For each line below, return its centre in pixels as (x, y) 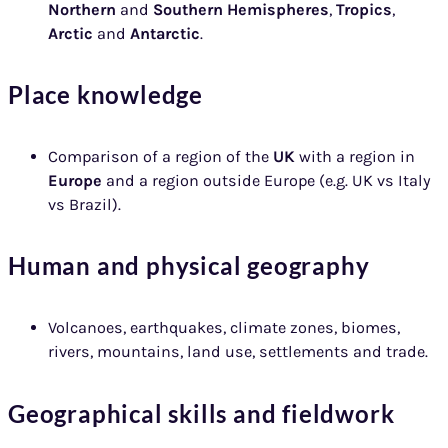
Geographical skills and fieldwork (201, 413)
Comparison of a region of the (160, 156)
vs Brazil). (84, 204)
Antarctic (165, 33)
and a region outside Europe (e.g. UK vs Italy (268, 180)
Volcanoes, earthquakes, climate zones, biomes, (224, 328)
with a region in (357, 156)
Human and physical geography (189, 266)
